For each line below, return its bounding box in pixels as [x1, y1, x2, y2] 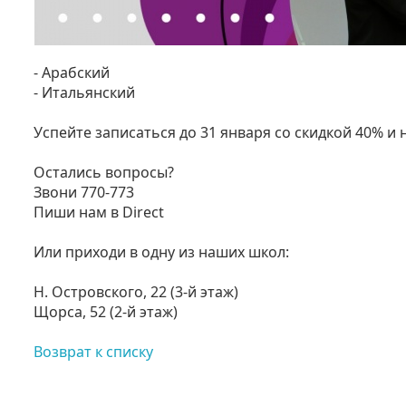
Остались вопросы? [34, 162, 174, 182]
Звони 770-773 [34, 182, 134, 202]
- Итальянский [34, 82, 135, 102]
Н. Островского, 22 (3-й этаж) [34, 282, 238, 302]
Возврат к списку [34, 342, 153, 362]
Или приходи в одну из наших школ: [34, 242, 289, 262]
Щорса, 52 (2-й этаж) [34, 302, 178, 322]
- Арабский [34, 63, 110, 82]
